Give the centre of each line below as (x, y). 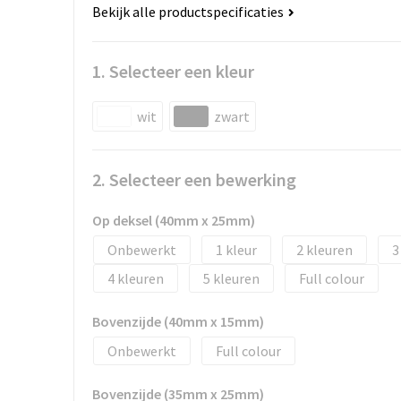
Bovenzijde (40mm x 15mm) (178, 322)
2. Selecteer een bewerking (194, 180)
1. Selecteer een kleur (173, 72)
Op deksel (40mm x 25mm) (173, 221)
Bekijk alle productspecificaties (189, 12)
